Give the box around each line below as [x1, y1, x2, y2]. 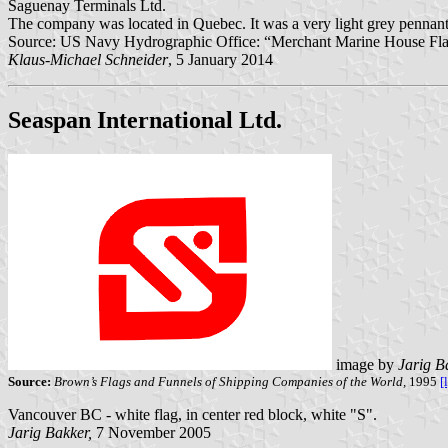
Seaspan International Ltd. [8, 107, 282, 134]
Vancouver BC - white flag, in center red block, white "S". [8, 406, 377, 424]
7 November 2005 [92, 424, 211, 442]
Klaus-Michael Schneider [8, 51, 168, 69]
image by [332, 356, 398, 374]
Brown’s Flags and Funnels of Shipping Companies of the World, [54, 374, 406, 390]
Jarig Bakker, [8, 424, 92, 442]
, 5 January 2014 [168, 51, 273, 69]
